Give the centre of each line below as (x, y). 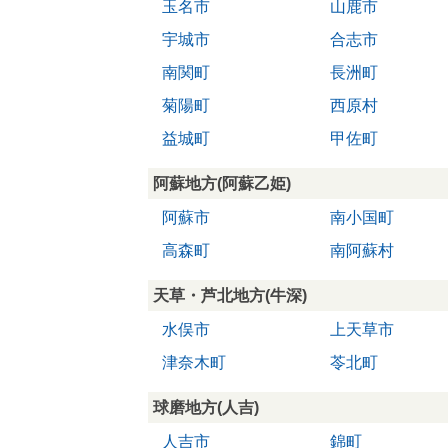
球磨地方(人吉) (206, 407)
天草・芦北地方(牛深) (230, 295)
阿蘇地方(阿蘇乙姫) (222, 183)
